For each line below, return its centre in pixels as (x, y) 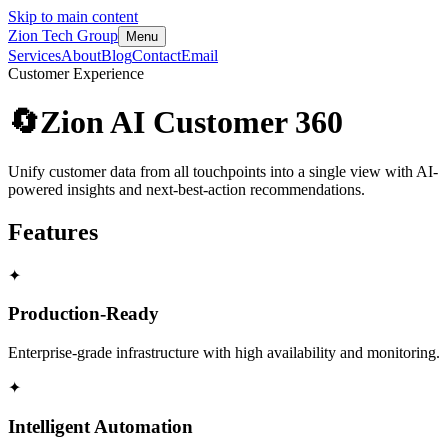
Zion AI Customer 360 (191, 122)
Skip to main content (73, 16)
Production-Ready (83, 314)
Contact (156, 55)
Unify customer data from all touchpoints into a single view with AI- (223, 171)
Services (34, 55)
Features (53, 231)
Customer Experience (76, 73)
